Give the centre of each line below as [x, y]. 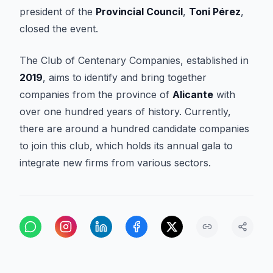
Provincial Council [139, 12]
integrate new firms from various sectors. [115, 163]
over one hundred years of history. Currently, [125, 112]
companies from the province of [96, 94]
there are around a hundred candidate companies [134, 129]
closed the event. [59, 29]
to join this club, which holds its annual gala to [126, 146]
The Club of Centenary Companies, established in [134, 60]
